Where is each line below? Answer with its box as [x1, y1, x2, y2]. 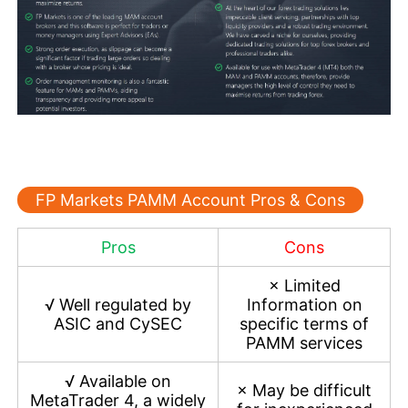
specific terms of [240, 314, 369, 334]
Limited [279, 276, 341, 296]
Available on [79, 372, 171, 392]
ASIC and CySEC [54, 314, 182, 334]
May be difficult [252, 381, 372, 401]
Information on [246, 295, 362, 315]
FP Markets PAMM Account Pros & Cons [36, 190, 345, 210]
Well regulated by [55, 295, 191, 315]
